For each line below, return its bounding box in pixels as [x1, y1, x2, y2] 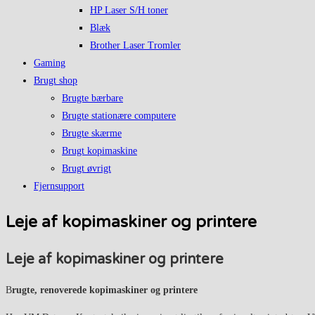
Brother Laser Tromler [90, 40, 181, 51]
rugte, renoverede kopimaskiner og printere [12, 284, 198, 295]
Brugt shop [34, 75, 77, 86]
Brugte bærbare [62, 93, 123, 103]
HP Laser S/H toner [90, 5, 168, 15]
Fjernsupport [34, 181, 84, 191]
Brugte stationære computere [62, 110, 176, 121]
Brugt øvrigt [62, 163, 111, 174]
